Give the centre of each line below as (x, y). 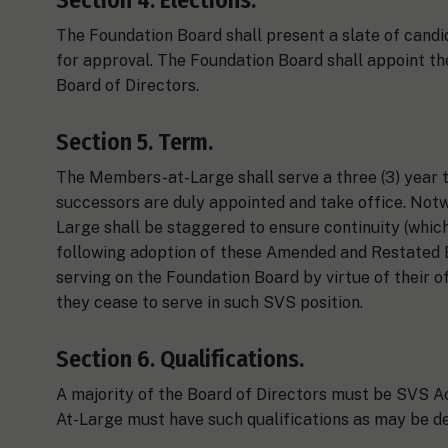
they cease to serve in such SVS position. (209, 302)
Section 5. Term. (134, 141)
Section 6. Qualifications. (180, 358)
